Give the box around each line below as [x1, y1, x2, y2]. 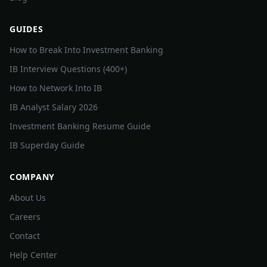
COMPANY [10, 171, 55, 182]
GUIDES [10, 23, 44, 35]
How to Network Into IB [10, 82, 102, 94]
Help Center [10, 249, 57, 260]
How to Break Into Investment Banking [10, 44, 163, 55]
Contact [10, 230, 40, 241]
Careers [10, 211, 41, 222]
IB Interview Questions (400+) [10, 63, 127, 74]
